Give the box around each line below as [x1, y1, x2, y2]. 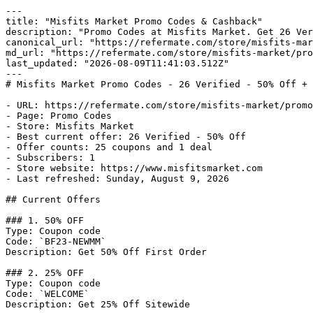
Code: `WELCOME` [6, 289, 89, 299]
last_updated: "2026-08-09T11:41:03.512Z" [6, 58, 229, 68]
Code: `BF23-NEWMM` [6, 236, 106, 247]
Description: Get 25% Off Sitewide [6, 299, 190, 310]
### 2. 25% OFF [6, 268, 84, 278]
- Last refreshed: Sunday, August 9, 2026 [6, 173, 229, 184]
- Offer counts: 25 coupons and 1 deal [6, 142, 212, 152]
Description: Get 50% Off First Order [6, 247, 207, 257]
